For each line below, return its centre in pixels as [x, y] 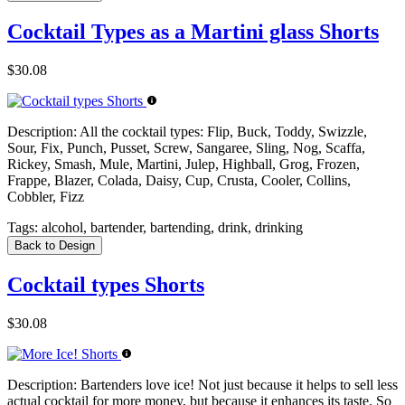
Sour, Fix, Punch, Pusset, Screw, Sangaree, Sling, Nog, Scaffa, [186, 147]
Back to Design [55, 245]
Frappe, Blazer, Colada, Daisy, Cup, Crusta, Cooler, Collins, [179, 180]
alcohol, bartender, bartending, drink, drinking [170, 227]
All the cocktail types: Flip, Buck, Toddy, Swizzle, [222, 131]
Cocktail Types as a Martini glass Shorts [193, 32]
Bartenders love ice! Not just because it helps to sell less [237, 384]
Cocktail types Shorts [106, 284]
